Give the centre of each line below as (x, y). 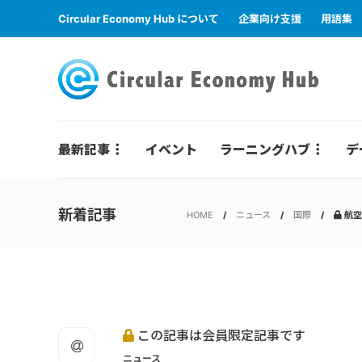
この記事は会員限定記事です (220, 335)
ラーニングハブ (265, 149)
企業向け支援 (270, 19)
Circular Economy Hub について (139, 19)
